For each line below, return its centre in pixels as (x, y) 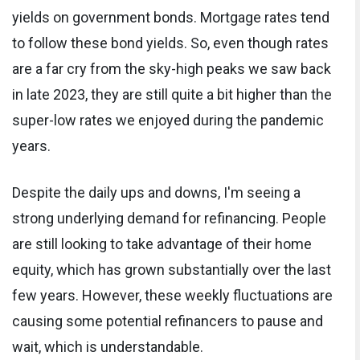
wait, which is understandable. (108, 346)
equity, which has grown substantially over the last (172, 269)
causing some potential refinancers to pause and (168, 321)
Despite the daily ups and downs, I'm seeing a (156, 192)
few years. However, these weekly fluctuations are (172, 295)
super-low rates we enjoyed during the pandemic (168, 120)
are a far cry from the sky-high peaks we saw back (172, 68)
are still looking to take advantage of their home (162, 243)
